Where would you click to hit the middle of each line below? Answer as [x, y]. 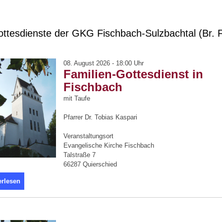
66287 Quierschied [90, 164]
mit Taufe [77, 98]
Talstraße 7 [80, 155]
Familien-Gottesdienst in [133, 74]
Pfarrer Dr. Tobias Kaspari [100, 117]
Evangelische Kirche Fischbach [109, 145]
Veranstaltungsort [88, 136]
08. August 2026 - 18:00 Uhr [104, 63]
